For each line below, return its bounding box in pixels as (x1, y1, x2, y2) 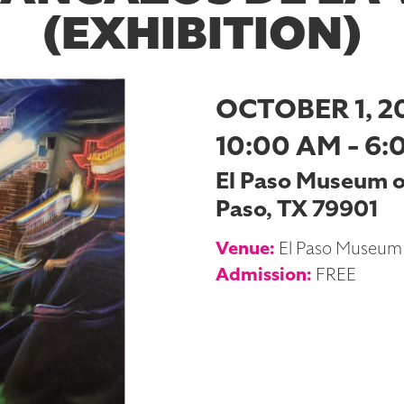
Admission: (216, 262, 312, 288)
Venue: (216, 235, 275, 262)
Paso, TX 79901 (216, 193, 378, 225)
